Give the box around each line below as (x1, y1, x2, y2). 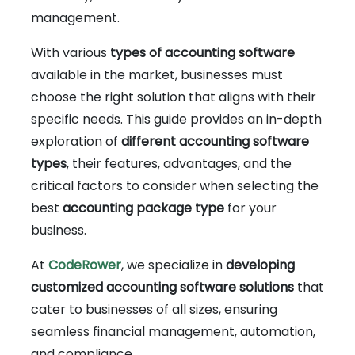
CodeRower (48, 255, 121, 274)
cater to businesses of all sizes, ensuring (31, 300, 277, 319)
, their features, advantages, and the (67, 154, 292, 173)
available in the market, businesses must (31, 65, 283, 84)
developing (226, 255, 295, 274)
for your (224, 198, 277, 217)
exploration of (31, 132, 121, 151)
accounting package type (63, 198, 224, 217)
